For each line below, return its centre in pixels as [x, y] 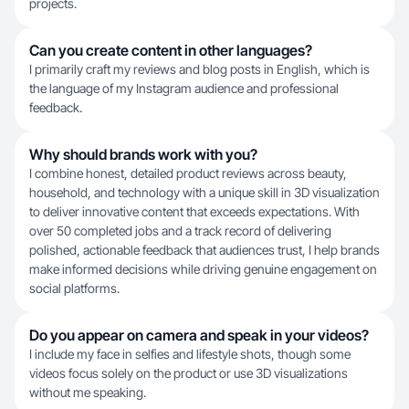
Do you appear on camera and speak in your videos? [199, 335]
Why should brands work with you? [143, 154]
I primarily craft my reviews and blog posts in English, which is [199, 69]
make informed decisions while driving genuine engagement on [203, 269]
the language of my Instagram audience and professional [184, 88]
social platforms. [74, 288]
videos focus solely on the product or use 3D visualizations [189, 373]
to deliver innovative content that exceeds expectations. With [194, 211]
